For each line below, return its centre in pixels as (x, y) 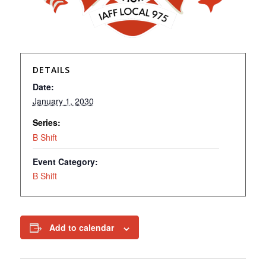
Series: (46, 123)
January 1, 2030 (63, 101)
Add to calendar (81, 228)
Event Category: (65, 162)
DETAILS (51, 70)
